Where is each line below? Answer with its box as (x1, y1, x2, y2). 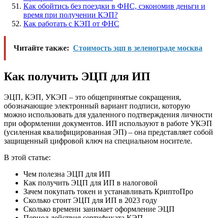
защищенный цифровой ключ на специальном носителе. (4, 136, 192, 145)
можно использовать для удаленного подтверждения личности (4, 110, 213, 119)
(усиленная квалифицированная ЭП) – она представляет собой (4, 127, 213, 136)
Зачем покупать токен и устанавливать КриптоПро (23, 187, 193, 196)
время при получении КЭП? (23, 10, 118, 19)
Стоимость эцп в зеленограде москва (73, 43, 202, 52)
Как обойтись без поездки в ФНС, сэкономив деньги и (23, 1, 205, 10)
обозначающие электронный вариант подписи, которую (4, 101, 190, 110)
